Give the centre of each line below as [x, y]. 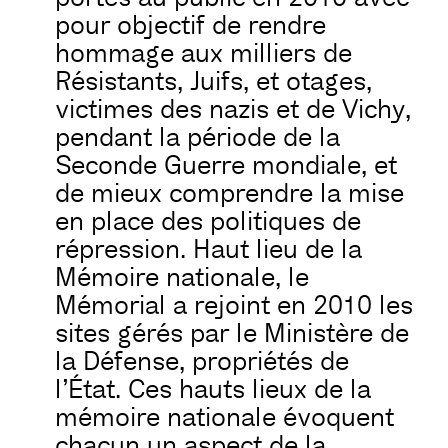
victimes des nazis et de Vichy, [233, 109]
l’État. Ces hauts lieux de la [213, 389]
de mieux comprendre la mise [229, 193]
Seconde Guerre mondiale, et [226, 165]
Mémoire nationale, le [182, 277]
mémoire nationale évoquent [224, 417]
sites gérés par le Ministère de [232, 333]
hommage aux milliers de [203, 53]
